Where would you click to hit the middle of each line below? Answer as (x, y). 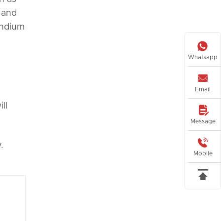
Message (203, 121)
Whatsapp (203, 57)
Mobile (203, 153)
